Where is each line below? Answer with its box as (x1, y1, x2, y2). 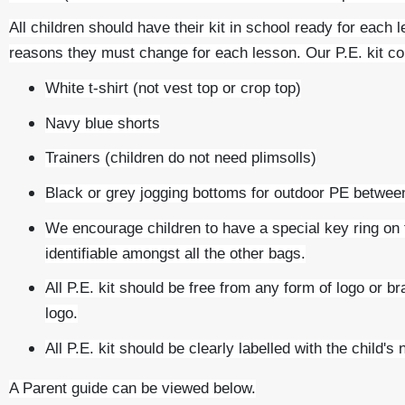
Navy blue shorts (45, 113, 160, 132)
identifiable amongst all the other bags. (45, 243, 306, 262)
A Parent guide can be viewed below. (9, 378, 256, 397)
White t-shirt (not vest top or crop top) (45, 78, 301, 97)
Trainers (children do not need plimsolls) (45, 148, 316, 167)
